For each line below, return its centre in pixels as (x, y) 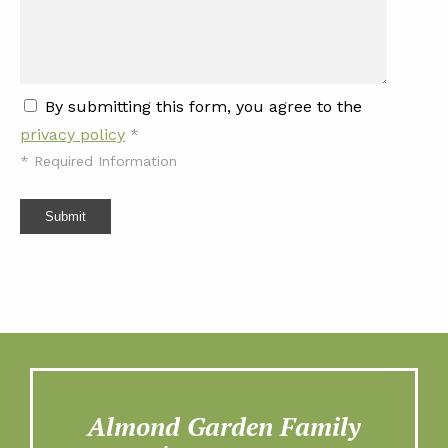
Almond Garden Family (224, 426)
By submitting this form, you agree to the (203, 106)
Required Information (103, 160)
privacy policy (72, 134)
